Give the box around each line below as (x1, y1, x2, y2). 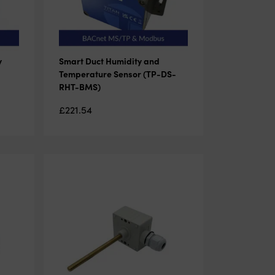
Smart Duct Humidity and (58, 54, 160, 67)
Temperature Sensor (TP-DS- (58, 67, 176, 80)
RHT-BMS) (58, 80, 101, 93)
